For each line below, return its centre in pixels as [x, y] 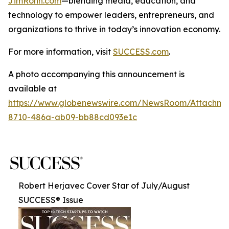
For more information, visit [61, 52]
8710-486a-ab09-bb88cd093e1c [73, 117]
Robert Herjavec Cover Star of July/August [104, 186]
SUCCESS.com [141, 52]
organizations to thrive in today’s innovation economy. [114, 29]
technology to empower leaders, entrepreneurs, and [111, 15]
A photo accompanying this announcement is [96, 74]
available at [32, 88]
